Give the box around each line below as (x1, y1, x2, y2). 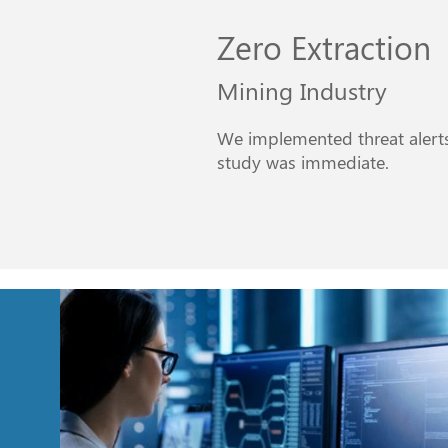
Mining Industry (217, 73, 388, 106)
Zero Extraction (217, 24, 432, 68)
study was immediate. (217, 149, 390, 174)
